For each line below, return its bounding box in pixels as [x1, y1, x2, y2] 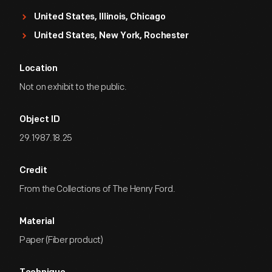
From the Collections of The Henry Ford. [19, 183, 175, 195]
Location [19, 64, 58, 73]
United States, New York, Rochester [34, 32, 189, 41]
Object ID [19, 115, 60, 124]
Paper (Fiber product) [19, 234, 103, 246]
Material [19, 217, 55, 226]
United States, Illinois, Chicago [34, 13, 166, 22]
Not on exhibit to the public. [19, 81, 127, 93]
